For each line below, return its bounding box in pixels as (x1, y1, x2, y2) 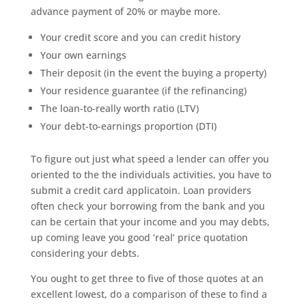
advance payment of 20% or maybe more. (30, 5, 221, 18)
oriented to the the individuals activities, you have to (30, 168, 271, 181)
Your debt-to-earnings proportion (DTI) (40, 120, 217, 133)
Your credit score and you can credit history (40, 31, 240, 44)
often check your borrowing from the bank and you (30, 199, 265, 212)
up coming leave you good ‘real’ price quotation (30, 231, 248, 244)
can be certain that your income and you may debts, (30, 215, 270, 228)
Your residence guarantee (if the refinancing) (40, 84, 247, 97)
